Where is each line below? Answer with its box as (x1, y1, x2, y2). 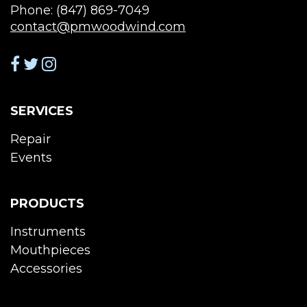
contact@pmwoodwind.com (10, 19, 186, 34)
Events (10, 150, 52, 165)
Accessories (10, 261, 82, 276)
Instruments (10, 224, 86, 239)
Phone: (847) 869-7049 (10, 3, 149, 18)
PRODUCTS (10, 196, 84, 211)
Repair (10, 132, 51, 147)
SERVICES (10, 103, 73, 119)
